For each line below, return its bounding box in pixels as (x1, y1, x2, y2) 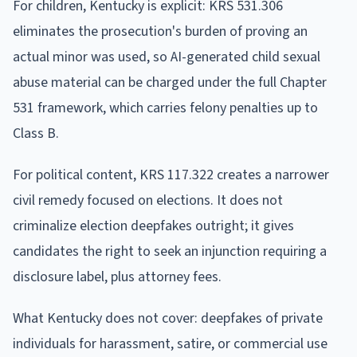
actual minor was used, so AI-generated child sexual (13, 46, 320, 67)
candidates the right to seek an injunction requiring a (13, 241, 327, 261)
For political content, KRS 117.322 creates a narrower (13, 164, 329, 185)
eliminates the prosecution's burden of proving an (13, 21, 308, 41)
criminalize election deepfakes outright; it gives (13, 215, 294, 236)
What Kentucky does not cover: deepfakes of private (13, 308, 323, 328)
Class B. (13, 123, 59, 143)
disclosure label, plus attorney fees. (13, 266, 222, 287)
